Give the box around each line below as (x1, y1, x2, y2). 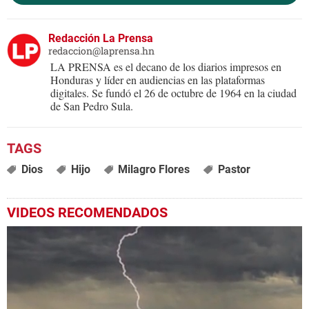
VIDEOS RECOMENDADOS (7, 204, 168, 221)
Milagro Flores (118, 163, 190, 177)
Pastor (218, 163, 251, 177)
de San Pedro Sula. (50, 99, 133, 114)
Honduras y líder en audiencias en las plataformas (50, 72, 265, 88)
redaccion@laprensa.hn (48, 44, 154, 58)
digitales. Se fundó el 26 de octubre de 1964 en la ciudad (50, 86, 297, 101)
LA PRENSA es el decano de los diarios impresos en (50, 59, 281, 74)
